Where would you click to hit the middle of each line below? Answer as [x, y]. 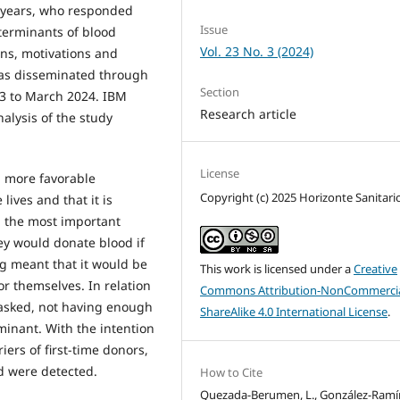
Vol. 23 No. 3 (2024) [257, 51]
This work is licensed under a [277, 268]
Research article [249, 113]
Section [220, 92]
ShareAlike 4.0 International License [294, 311]
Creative [376, 268]
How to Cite [232, 372]
